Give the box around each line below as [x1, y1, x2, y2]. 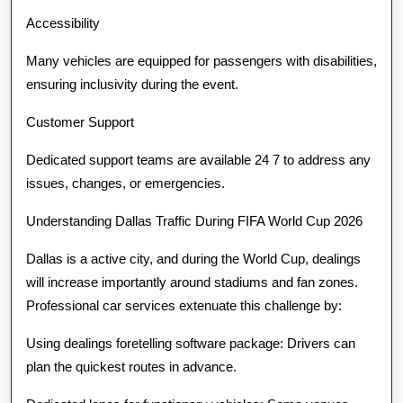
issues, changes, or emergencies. [26, 175, 225, 191]
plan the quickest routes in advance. [26, 359, 237, 374]
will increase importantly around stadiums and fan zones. [26, 274, 358, 290]
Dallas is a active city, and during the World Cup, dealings [26, 251, 361, 266]
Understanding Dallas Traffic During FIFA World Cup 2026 [26, 213, 363, 228]
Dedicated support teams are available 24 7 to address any [26, 152, 371, 167]
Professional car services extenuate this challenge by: [26, 298, 342, 313]
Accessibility [26, 15, 100, 31]
